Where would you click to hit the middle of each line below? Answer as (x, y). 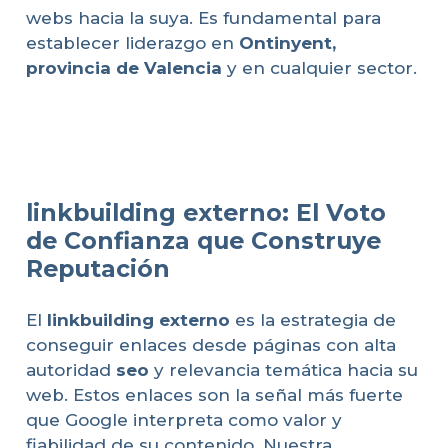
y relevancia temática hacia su (283, 370)
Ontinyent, (287, 42)
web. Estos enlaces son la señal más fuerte (214, 395)
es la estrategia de (312, 320)
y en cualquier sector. (319, 67)
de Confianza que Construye (203, 240)
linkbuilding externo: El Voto (205, 212)
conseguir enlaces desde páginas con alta (210, 345)
